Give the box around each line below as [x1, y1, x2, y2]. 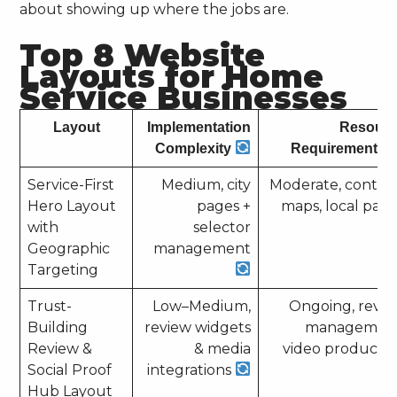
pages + [197, 197, 252, 214]
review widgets [144, 318, 252, 336]
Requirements [291, 140, 390, 156]
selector [193, 218, 252, 236]
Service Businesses [19, 78, 348, 117]
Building [27, 318, 89, 336]
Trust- [27, 297, 73, 315]
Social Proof [27, 361, 113, 378]
